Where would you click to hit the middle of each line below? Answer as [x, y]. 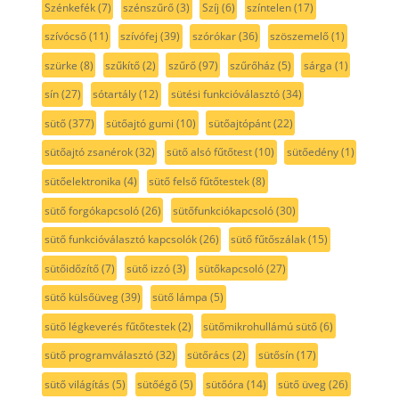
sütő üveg [302, 384]
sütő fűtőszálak [269, 240]
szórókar [214, 37]
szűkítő [123, 65]
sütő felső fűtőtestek [199, 181]
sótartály [115, 94]
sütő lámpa [180, 297]
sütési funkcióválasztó [225, 94]
